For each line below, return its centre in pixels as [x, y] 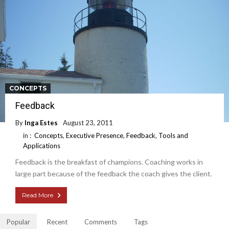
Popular [18, 222]
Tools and [173, 135]
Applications [42, 145]
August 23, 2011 [88, 122]
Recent [57, 222]
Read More [38, 195]
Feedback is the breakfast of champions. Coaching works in [109, 162]
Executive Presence [95, 135]
